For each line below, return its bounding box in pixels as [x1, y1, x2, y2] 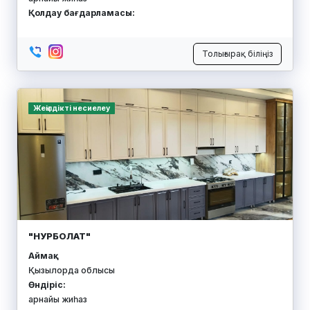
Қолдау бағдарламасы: [28, 7, 135, 18]
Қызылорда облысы [28, 264, 115, 275]
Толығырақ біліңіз [202, 48, 273, 59]
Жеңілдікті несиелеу [33, 103, 110, 113]
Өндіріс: [28, 279, 66, 290]
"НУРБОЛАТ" [28, 230, 91, 241]
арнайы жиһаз [28, 293, 87, 304]
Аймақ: [28, 250, 56, 261]
